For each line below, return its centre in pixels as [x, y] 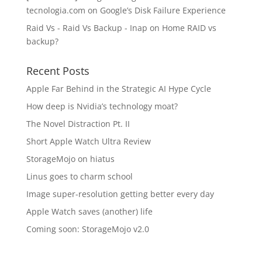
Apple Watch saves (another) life [89, 211]
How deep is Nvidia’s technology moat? [102, 106]
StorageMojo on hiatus [70, 159]
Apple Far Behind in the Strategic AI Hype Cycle [118, 89]
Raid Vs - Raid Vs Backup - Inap [87, 28]
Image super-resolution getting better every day [120, 194]
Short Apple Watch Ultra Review [88, 141]
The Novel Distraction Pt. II [78, 124]
